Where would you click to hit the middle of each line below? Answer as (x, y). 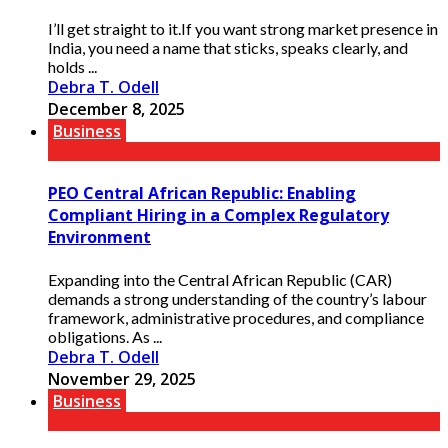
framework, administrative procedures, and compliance (236, 317)
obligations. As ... (105, 336)
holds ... (72, 66)
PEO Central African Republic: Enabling (202, 193)
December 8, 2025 (116, 108)
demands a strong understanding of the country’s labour (237, 298)
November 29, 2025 (122, 378)
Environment (99, 237)
